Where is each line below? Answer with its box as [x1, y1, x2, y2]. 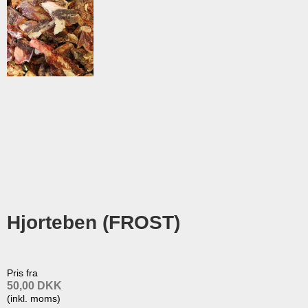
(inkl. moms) [7, 293, 60, 304]
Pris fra [7, 267, 38, 278]
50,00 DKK [7, 280, 62, 291]
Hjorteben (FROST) [7, 212, 180, 233]
